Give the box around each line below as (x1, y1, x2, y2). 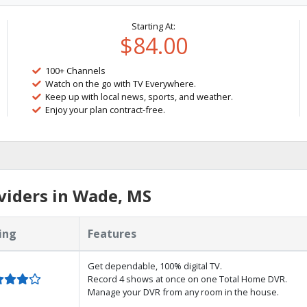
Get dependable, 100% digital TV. (88, 260, 222, 272)
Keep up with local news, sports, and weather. (45, 90, 234, 103)
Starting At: (132, 20, 175, 32)
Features (88, 226, 136, 241)
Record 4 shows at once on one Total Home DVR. (88, 273, 287, 285)
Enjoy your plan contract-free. (45, 103, 166, 116)
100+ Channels (45, 64, 106, 77)
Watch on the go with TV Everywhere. (45, 77, 197, 90)
